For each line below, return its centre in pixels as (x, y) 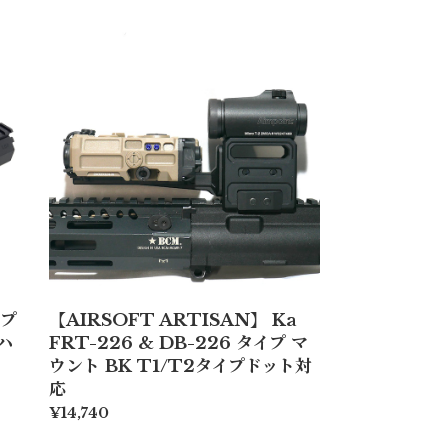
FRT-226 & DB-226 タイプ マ (178, 343)
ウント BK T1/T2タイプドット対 (180, 366)
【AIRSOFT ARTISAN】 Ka (172, 320)
